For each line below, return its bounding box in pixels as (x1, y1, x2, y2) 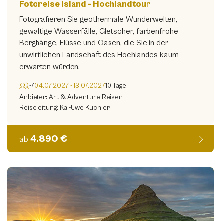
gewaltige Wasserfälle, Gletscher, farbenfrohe (19, 26, 178, 36)
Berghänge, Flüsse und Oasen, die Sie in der (19, 38, 168, 47)
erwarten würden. (19, 62, 80, 71)
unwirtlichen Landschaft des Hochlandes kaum (19, 50, 179, 59)
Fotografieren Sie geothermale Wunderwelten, (19, 14, 177, 24)
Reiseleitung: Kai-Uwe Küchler (19, 103, 110, 111)
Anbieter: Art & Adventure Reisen (19, 93, 123, 101)
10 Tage (105, 82, 126, 90)
